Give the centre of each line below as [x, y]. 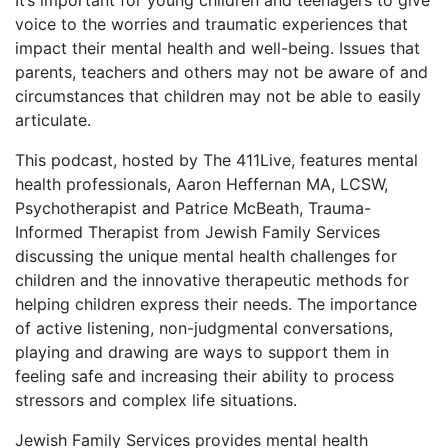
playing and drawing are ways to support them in [202, 352]
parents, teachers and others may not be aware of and [221, 72]
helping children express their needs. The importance [216, 304]
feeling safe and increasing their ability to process [204, 376]
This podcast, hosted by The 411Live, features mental [216, 160]
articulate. [53, 120]
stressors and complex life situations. [156, 400]
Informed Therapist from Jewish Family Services [197, 232]
